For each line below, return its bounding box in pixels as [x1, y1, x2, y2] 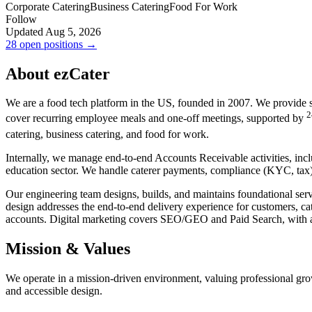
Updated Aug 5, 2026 [6, 25, 101, 38]
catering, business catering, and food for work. [6, 127, 209, 140]
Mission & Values [6, 239, 130, 258]
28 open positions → [6, 38, 97, 50]
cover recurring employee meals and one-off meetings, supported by [6, 112, 306, 125]
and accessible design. [6, 284, 102, 297]
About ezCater [6, 64, 110, 83]
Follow [6, 13, 37, 25]
